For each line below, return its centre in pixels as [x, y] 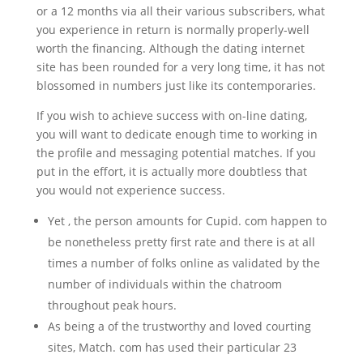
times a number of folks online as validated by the [184, 263]
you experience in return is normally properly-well [173, 30]
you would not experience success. [130, 190]
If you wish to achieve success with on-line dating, [171, 115]
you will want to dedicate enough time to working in [177, 134]
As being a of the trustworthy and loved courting [179, 326]
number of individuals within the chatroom [164, 284]
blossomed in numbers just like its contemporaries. [176, 85]
